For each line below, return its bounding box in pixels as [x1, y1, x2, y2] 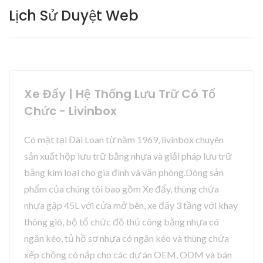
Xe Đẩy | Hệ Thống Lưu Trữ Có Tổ [24, 85, 215, 102]
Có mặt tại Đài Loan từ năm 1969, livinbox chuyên [24, 133, 224, 145]
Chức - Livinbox [24, 102, 117, 119]
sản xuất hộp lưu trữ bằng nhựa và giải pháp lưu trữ [24, 150, 232, 161]
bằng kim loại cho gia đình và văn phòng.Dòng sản [24, 166, 224, 178]
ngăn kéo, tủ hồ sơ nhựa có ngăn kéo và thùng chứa [24, 232, 229, 244]
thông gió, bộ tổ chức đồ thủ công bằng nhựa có [24, 215, 219, 227]
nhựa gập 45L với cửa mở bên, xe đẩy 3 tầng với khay [24, 199, 238, 211]
